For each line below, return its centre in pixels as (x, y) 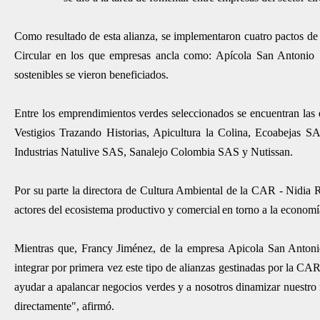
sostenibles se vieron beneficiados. (91, 75)
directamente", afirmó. (64, 306)
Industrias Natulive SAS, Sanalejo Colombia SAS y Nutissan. (154, 152)
